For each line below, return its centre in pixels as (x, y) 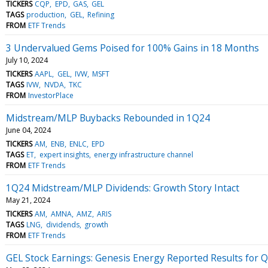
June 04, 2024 (28, 130)
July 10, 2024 (27, 60)
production (46, 14)
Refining (100, 14)
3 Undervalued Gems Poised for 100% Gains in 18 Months (133, 48)
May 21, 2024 (28, 200)
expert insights (64, 154)
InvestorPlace (51, 95)
